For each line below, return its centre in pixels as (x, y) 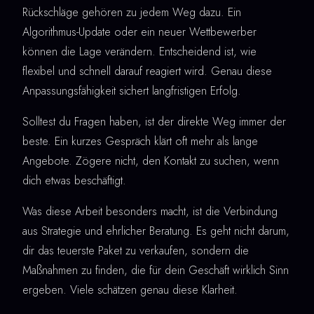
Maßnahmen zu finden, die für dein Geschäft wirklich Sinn (156, 270)
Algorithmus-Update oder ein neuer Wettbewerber (139, 32)
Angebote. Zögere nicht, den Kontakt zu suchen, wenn (151, 161)
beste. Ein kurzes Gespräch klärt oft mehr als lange (140, 141)
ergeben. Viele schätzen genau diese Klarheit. (130, 289)
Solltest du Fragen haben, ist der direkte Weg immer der (154, 121)
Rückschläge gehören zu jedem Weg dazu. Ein (132, 12)
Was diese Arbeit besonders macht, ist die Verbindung (150, 211)
